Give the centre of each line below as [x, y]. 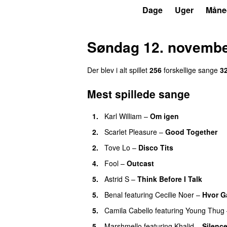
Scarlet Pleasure [131, 131]
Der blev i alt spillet [118, 70]
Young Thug [205, 210]
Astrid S [117, 179]
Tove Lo [117, 147]
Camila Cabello [129, 210]
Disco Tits [156, 147]
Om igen [164, 116]
